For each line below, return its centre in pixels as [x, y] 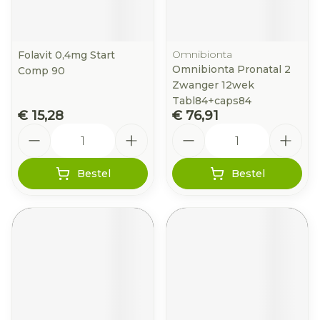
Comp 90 [41, 71]
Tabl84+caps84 [212, 101]
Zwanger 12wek [213, 85]
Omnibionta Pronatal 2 [231, 69]
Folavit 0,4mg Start [66, 55]
